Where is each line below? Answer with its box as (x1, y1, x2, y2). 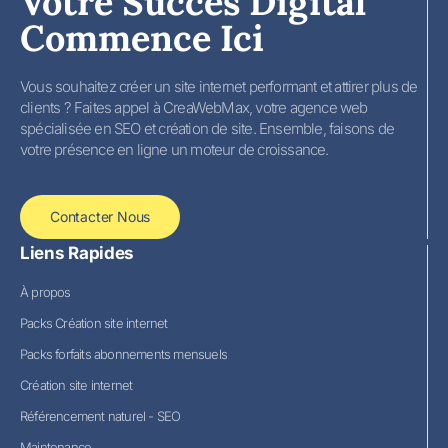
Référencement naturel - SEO (20, 407, 181, 424)
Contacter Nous (50, 207, 151, 225)
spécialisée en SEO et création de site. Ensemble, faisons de (20, 119, 395, 139)
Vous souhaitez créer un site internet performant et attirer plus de (20, 77, 418, 97)
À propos (20, 283, 71, 300)
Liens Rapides (20, 242, 135, 263)
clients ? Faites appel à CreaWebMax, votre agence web (20, 98, 368, 118)
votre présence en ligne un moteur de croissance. (20, 140, 329, 160)
